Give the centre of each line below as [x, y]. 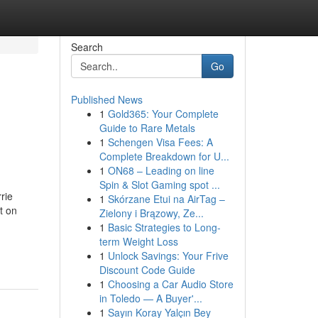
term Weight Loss [138, 241]
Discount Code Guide [147, 270]
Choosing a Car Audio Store [170, 284]
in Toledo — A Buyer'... [150, 298]
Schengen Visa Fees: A [160, 142]
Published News [106, 99]
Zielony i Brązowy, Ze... [151, 213]
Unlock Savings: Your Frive [168, 256]
